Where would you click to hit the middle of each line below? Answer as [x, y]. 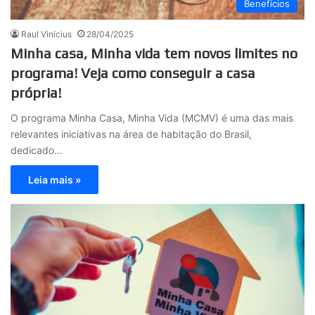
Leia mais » [54, 179]
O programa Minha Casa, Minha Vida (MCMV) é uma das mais [152, 117]
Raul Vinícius [46, 34]
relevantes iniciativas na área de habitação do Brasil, [131, 134]
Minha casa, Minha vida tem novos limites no [154, 53]
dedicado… [37, 150]
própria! [36, 92]
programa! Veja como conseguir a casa [133, 72]
